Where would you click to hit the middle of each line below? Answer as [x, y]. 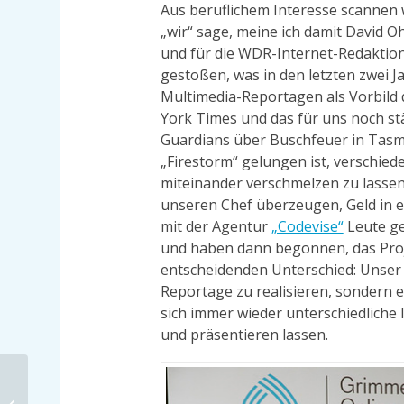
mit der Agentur [216, 226]
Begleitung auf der [82, 394]
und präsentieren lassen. [244, 334]
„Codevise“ [307, 226]
